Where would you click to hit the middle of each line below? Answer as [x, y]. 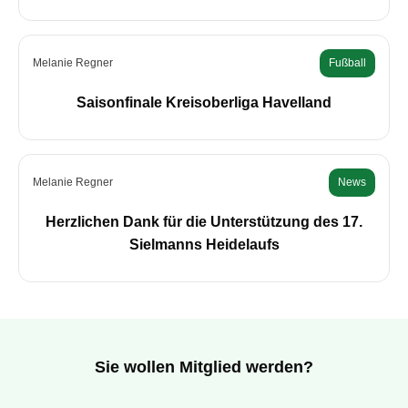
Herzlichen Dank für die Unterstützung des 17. [204, 222]
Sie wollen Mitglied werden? [204, 367]
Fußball [347, 63]
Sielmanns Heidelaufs [204, 245]
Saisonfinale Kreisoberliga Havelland [204, 103]
